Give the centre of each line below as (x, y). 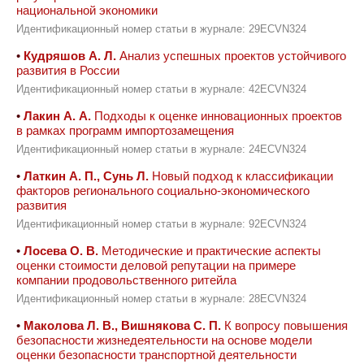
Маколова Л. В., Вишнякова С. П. (122, 325)
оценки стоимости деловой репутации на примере (156, 265)
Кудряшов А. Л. (70, 56)
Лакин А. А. (57, 116)
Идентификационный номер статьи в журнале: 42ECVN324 (161, 89)
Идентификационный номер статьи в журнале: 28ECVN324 (161, 299)
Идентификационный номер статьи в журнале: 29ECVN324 (161, 29)
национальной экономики (87, 10)
